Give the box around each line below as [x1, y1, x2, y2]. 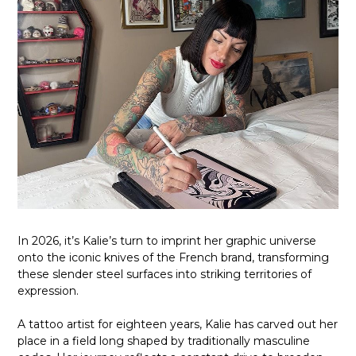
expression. [17, 283, 79, 298]
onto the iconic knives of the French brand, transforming [17, 250, 330, 265]
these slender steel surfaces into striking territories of [17, 266, 312, 281]
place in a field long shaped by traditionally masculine [17, 333, 311, 348]
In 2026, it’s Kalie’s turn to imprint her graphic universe [17, 233, 317, 248]
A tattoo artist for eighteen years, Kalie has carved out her [17, 316, 339, 331]
